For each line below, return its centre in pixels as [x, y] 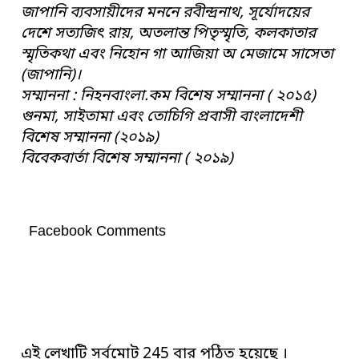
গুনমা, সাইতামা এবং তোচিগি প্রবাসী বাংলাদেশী [162, 117]
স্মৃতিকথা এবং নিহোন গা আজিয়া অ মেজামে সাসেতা [177, 54]
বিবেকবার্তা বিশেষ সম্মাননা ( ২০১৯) [127, 159]
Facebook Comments [98, 230]
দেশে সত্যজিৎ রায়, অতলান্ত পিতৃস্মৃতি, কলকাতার [169, 34]
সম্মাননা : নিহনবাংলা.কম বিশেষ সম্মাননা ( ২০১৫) [169, 96]
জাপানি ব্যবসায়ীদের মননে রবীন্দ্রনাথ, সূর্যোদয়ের [165, 13]
